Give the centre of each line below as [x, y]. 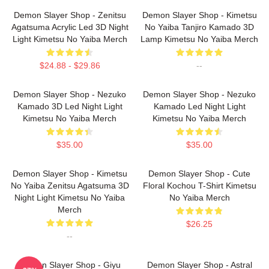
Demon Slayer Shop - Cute [199, 174]
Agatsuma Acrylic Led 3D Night [70, 27]
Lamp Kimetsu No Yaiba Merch [199, 39]
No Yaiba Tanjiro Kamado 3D [199, 27]
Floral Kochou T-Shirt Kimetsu [199, 186]
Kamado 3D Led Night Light [70, 106]
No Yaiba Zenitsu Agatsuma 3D [70, 186]
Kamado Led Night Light [199, 106]
